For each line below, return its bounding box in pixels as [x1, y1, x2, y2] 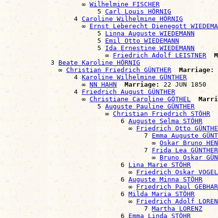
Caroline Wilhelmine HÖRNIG [82, 15, 183, 23]
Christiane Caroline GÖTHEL [90, 95, 191, 103]
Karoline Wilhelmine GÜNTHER [82, 73, 187, 81]
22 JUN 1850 [160, 81, 206, 89]
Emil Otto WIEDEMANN [105, 37, 179, 45]
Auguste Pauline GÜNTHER [105, 103, 195, 110]
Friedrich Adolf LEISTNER [113, 52, 206, 59]
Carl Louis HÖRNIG [105, 8, 171, 16]
